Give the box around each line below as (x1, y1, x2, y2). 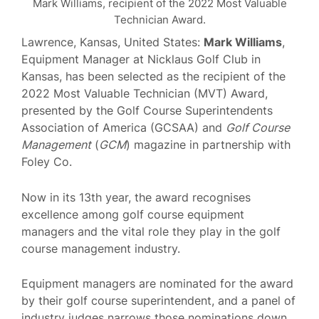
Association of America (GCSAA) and (21, 120, 226, 135)
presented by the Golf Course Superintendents (21, 103, 273, 117)
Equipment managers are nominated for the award (21, 276, 293, 291)
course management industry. (21, 241, 180, 256)
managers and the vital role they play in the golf (21, 224, 281, 239)
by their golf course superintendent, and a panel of (21, 293, 296, 308)
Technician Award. (113, 13, 206, 26)
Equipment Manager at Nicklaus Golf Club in (21, 52, 261, 66)
